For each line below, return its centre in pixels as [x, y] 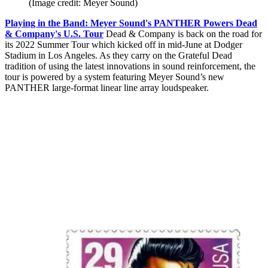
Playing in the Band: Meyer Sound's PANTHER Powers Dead [131, 23]
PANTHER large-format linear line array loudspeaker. [108, 88]
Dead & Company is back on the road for [184, 34]
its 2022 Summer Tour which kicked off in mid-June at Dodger [124, 45]
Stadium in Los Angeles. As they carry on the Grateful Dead [118, 56]
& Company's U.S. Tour [54, 34]
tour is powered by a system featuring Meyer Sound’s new [115, 77]
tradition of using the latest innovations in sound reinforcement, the [130, 66]
